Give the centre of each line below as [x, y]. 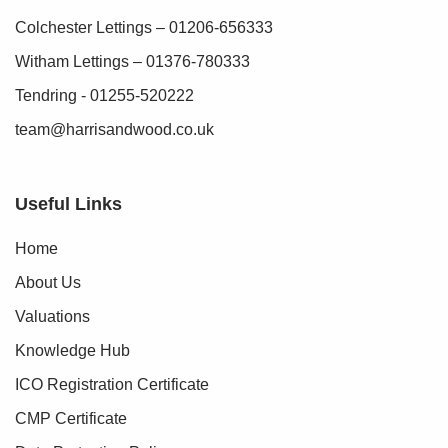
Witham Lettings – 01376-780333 [132, 61]
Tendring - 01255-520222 [104, 95]
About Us [48, 282]
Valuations [52, 316]
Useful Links [68, 203]
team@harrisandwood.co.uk [114, 129]
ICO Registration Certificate [112, 384]
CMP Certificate [71, 418]
